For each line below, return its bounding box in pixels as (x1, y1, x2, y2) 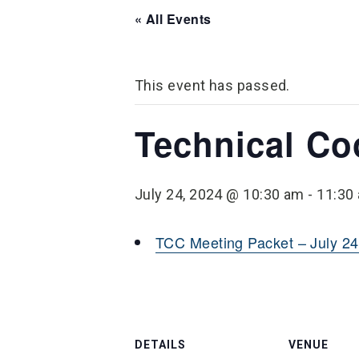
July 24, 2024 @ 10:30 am (135, 186, 305, 203)
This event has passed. (135, 77, 290, 94)
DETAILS (135, 338, 186, 351)
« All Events (135, 10, 212, 28)
